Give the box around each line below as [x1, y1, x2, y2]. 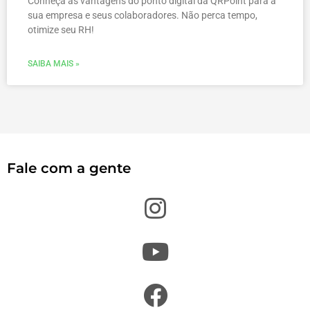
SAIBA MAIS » [28, 59, 80, 69]
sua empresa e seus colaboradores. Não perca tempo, [28, 10, 257, 21]
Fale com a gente [7, 160, 131, 177]
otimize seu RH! [28, 24, 94, 36]
